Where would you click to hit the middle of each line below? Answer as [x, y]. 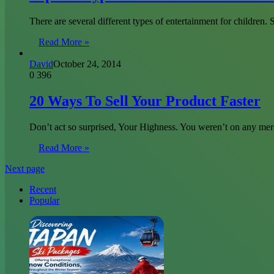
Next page [25, 168]
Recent [43, 189]
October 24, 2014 [87, 64]
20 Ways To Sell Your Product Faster [145, 101]
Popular [44, 200]
